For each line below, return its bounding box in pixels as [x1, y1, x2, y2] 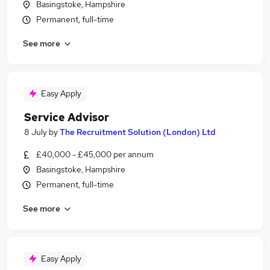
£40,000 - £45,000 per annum [36, 149, 154, 160]
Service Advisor [24, 110, 109, 124]
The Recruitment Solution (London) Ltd [60, 127, 216, 137]
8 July [24, 127, 47, 137]
